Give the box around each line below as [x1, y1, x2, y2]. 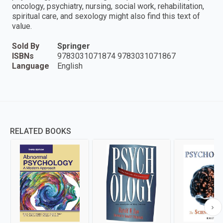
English [57, 61, 83, 71]
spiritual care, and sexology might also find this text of [12, 11, 200, 21]
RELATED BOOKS [10, 126, 71, 136]
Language [12, 61, 49, 71]
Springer [57, 41, 90, 51]
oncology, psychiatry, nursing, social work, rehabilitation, [12, 1, 204, 11]
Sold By [12, 41, 39, 51]
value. [12, 21, 32, 31]
